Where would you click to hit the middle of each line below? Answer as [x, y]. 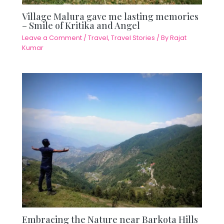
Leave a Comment [52, 38]
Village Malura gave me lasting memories [110, 16]
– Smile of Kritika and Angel [81, 25]
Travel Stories [133, 38]
